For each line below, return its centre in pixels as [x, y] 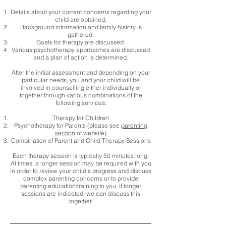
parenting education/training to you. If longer [81, 186]
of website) [91, 133]
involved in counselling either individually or [81, 88]
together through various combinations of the [81, 95]
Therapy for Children [81, 118]
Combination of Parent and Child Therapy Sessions [81, 140]
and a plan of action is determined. [81, 57]
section [65, 133]
